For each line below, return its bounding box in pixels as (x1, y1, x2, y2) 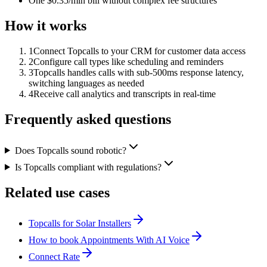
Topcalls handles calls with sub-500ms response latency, (33, 67, 244, 77)
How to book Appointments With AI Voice (29, 235, 190, 246)
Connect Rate (29, 252, 80, 262)
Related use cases (5, 184, 110, 200)
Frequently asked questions (5, 111, 171, 127)
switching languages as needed (29, 77, 144, 88)
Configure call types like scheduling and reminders (33, 56, 223, 67)
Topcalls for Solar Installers (29, 218, 131, 229)
